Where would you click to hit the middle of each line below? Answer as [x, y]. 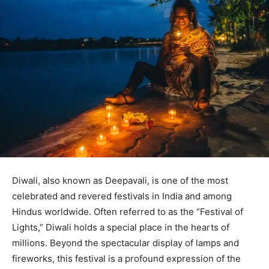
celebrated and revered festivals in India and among [122, 196]
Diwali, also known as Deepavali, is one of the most [120, 180]
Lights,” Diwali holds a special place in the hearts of [121, 227]
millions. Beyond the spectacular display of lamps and [125, 243]
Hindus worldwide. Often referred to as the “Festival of [128, 211]
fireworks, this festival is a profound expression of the [126, 258]
